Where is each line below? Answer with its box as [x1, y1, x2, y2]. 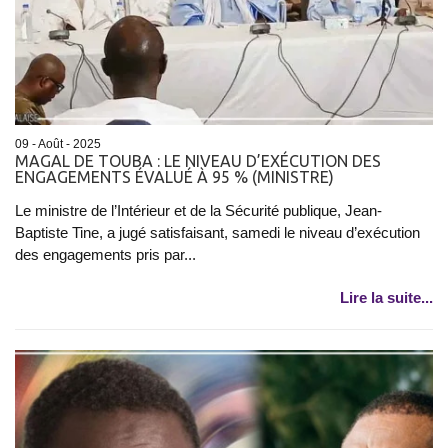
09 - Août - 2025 [15, 136, 101, 151]
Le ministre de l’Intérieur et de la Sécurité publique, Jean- [15, 201, 382, 219]
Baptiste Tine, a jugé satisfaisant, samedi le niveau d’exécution [15, 223, 420, 241]
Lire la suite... [340, 288, 433, 306]
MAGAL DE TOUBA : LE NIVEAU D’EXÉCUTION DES [15, 151, 381, 170]
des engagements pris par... [15, 245, 196, 263]
